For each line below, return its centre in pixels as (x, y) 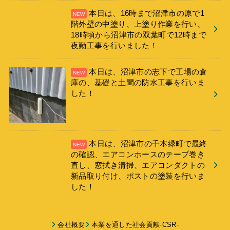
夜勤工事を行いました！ (114, 45)
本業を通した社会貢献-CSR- (135, 225)
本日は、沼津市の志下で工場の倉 (148, 72)
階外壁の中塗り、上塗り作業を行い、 (138, 24)
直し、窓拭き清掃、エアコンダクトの (138, 165)
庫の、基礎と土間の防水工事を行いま (138, 82)
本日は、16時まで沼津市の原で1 (147, 13)
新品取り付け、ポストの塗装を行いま (138, 176)
